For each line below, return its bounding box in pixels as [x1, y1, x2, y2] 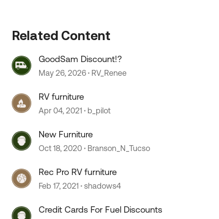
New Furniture [39, 129, 93, 139]
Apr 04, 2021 [39, 106, 83, 115]
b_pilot [88, 106, 111, 115]
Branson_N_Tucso [88, 144, 151, 153]
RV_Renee [91, 68, 127, 77]
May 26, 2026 [39, 68, 87, 77]
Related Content [12, 28, 111, 43]
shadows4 [84, 181, 121, 190]
